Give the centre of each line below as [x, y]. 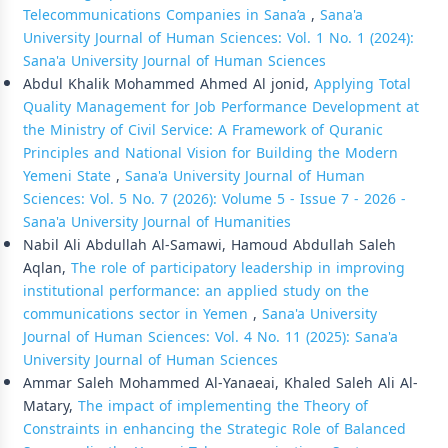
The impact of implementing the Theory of [223, 406]
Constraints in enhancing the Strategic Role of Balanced [214, 429]
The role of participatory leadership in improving [238, 268]
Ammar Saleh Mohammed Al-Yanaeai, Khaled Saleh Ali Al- [220, 383]
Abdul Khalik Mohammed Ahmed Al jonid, [168, 84]
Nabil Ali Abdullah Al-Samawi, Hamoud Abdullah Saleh [209, 245]
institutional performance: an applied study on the [196, 291]
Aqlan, [47, 268]
